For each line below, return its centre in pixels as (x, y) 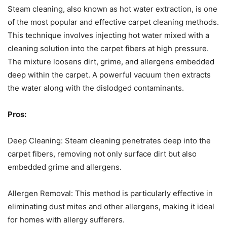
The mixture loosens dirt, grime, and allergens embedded (111, 61)
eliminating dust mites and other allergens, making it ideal (111, 206)
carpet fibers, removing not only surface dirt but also (102, 154)
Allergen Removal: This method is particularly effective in (110, 193)
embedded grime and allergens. (65, 167)
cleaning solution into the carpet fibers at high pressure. (108, 48)
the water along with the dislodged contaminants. (96, 88)
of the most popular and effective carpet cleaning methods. (113, 22)
